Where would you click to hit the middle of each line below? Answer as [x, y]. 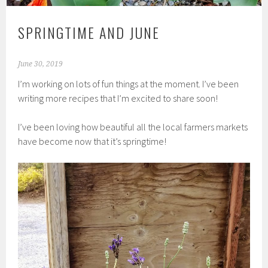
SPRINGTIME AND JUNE [89, 33]
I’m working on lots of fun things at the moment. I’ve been [129, 84]
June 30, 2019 [41, 64]
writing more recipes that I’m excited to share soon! [118, 98]
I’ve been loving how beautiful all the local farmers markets [133, 127]
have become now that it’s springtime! [92, 141]
